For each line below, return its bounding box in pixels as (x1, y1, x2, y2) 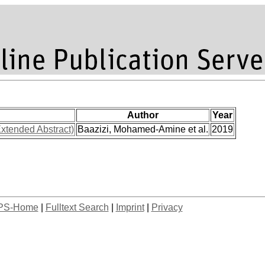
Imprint (115, 202, 144, 212)
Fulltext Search (45, 202, 109, 212)
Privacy (151, 202, 183, 212)
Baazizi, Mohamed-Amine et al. (77, 124, 208, 134)
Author (127, 110, 159, 120)
